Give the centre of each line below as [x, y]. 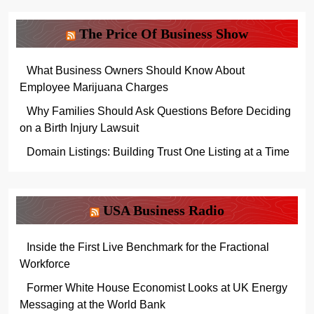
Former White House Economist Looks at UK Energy [157, 288]
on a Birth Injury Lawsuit [79, 128]
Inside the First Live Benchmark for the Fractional [148, 247]
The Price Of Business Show [164, 34]
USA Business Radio [164, 211]
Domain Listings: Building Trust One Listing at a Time [158, 152]
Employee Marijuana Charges [94, 88]
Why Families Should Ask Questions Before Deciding [158, 111]
